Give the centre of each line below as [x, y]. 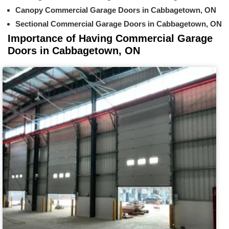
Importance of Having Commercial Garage [110, 38]
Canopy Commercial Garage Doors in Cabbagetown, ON [116, 10]
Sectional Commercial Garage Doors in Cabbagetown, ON [119, 24]
